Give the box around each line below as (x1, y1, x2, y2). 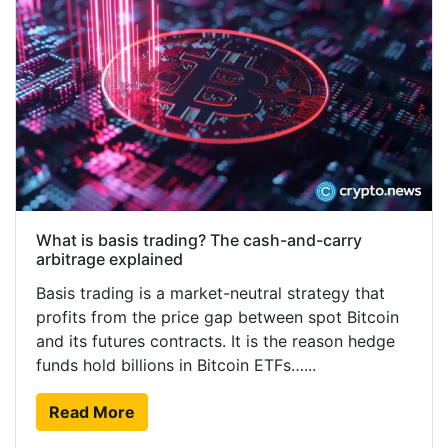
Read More (49, 402, 135, 423)
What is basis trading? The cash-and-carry (36, 230, 362, 251)
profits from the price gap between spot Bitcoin (36, 307, 399, 328)
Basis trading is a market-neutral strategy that (36, 283, 385, 304)
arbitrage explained (36, 249, 183, 270)
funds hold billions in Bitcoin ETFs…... (36, 355, 316, 376)
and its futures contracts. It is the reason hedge (36, 331, 395, 352)
